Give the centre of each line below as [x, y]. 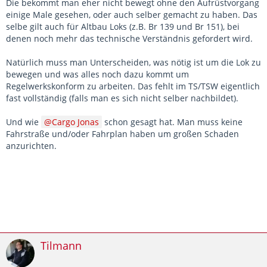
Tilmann [61, 246]
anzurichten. [31, 146]
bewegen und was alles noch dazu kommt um [97, 74]
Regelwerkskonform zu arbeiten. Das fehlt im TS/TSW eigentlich [133, 86]
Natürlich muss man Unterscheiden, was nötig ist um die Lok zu [133, 63]
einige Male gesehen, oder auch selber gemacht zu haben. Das [132, 15]
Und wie [24, 122]
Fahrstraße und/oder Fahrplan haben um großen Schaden [122, 134]
